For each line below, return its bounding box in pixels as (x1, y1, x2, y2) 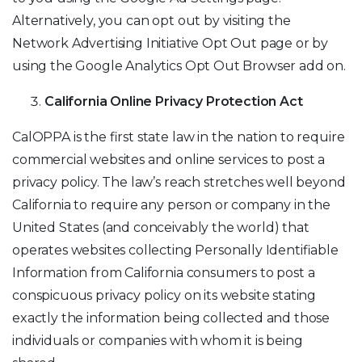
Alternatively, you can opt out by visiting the (12, 13, 291, 28)
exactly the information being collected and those (12, 310, 330, 326)
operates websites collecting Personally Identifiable (12, 242, 339, 258)
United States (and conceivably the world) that (12, 220, 309, 235)
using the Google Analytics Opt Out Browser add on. (12, 58, 346, 74)
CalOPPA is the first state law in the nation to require (12, 129, 345, 145)
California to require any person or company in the (12, 197, 330, 213)
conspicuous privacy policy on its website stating (12, 288, 317, 303)
